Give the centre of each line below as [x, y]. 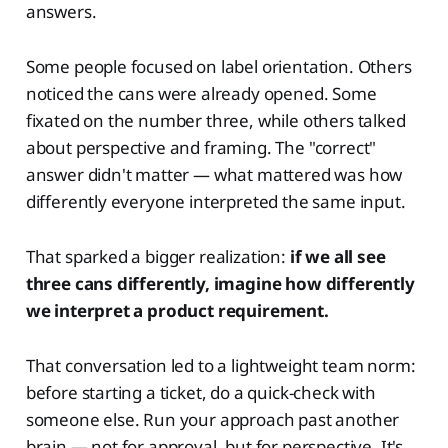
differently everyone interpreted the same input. [215, 202]
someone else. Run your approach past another [212, 420]
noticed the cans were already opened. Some [201, 94]
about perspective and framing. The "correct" [201, 148]
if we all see [337, 257]
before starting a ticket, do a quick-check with [200, 393]
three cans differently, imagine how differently [220, 284]
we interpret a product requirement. [177, 311]
